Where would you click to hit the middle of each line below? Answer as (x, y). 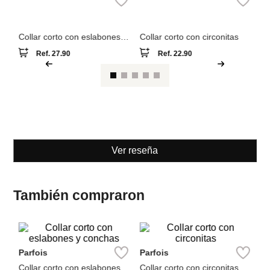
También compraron (79, 244)
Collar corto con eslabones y (73, 86)
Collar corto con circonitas (189, 86)
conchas (34, 96)
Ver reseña (135, 199)
